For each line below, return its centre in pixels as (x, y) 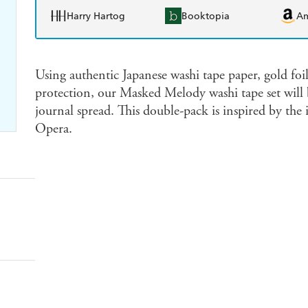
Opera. (53, 129)
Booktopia (206, 16)
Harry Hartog (96, 16)
